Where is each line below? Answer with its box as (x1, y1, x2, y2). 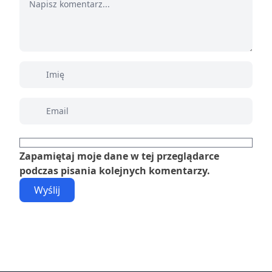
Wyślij (34, 183, 60, 197)
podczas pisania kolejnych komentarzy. (19, 164, 210, 178)
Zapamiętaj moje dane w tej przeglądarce (19, 149, 219, 163)
